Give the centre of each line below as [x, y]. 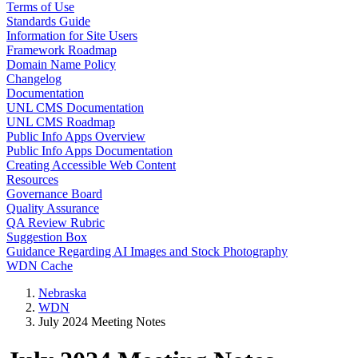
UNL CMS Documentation [75, 107]
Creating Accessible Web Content [91, 165]
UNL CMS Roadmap [61, 122]
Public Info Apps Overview [76, 136]
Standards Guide [48, 21]
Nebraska [62, 293]
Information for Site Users [72, 36]
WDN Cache [40, 266]
